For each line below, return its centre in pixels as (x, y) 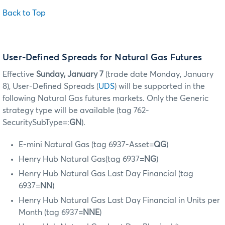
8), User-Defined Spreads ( (50, 87)
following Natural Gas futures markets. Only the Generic (105, 99)
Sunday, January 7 (70, 75)
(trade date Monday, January (158, 75)
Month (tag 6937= (51, 213)
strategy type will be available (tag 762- (76, 111)
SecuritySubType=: (36, 123)
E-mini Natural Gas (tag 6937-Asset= (86, 145)
